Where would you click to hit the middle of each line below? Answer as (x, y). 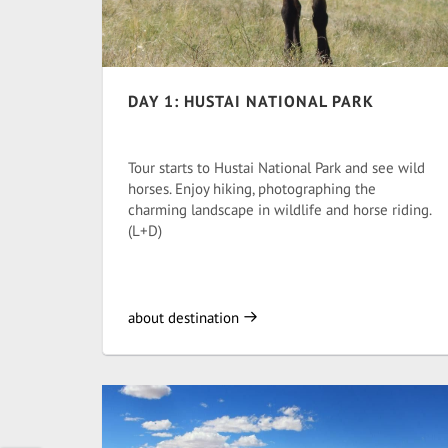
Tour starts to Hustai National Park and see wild (276, 167)
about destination (185, 317)
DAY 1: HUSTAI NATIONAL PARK (251, 101)
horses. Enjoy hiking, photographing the (252, 188)
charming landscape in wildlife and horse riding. (279, 209)
